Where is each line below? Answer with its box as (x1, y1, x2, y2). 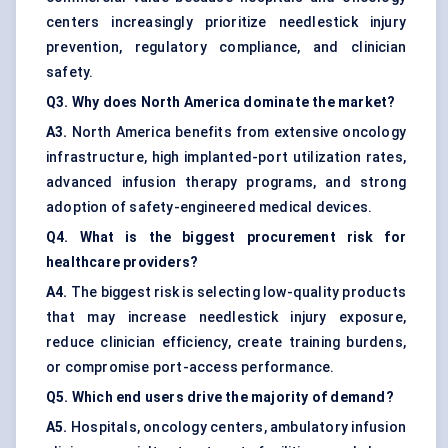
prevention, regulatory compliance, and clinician (46, 39, 406, 56)
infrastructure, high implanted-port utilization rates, (46, 149, 406, 166)
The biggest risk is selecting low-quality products (67, 284, 406, 301)
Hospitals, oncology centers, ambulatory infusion (67, 419, 406, 436)
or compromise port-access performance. (46, 359, 335, 376)
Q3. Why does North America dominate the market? (46, 94, 396, 111)
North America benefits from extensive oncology (67, 124, 406, 141)
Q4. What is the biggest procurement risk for (46, 229, 406, 246)
